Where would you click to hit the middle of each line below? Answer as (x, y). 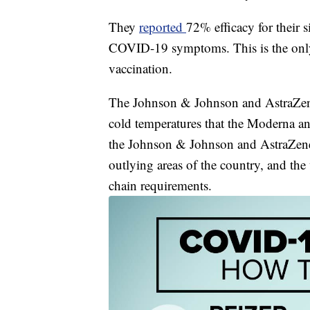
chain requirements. (160, 185)
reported (163, 26)
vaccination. (140, 68)
